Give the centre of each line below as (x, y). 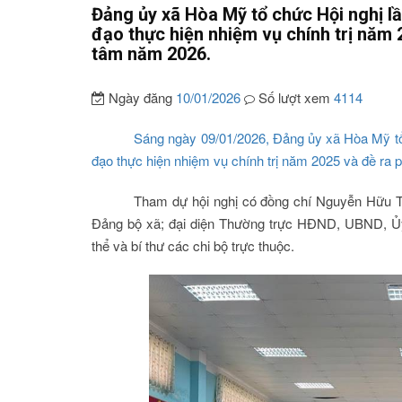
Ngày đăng (140, 97)
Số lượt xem (294, 97)
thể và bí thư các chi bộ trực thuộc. (193, 245)
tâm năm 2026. (151, 53)
